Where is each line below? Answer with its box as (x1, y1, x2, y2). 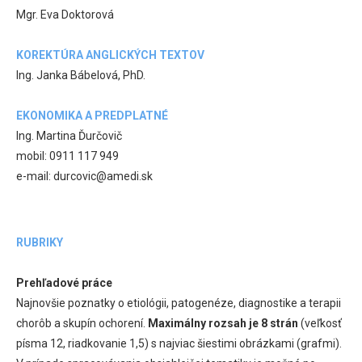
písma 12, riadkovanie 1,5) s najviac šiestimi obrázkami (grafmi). (16, 336, 342, 350)
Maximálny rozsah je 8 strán (148, 316, 298, 330)
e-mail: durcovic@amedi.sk (16, 169, 153, 183)
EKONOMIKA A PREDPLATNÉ (16, 108, 168, 122)
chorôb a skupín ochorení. (16, 316, 148, 330)
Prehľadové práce (16, 276, 112, 289)
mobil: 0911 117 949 (16, 149, 119, 162)
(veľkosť (298, 316, 342, 330)
